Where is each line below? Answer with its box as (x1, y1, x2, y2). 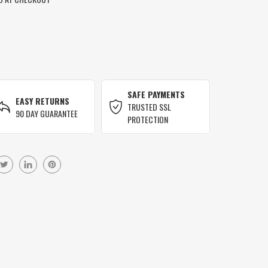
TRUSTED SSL (127, 100, 172, 114)
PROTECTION (127, 113, 169, 126)
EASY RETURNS (15, 94, 69, 107)
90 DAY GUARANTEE (15, 106, 78, 120)
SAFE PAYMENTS (127, 88, 185, 101)
